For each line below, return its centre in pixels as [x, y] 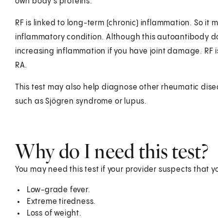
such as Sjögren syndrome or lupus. [81, 101]
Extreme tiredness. [61, 201]
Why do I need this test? [111, 151]
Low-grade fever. [58, 190]
